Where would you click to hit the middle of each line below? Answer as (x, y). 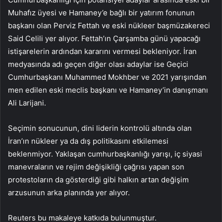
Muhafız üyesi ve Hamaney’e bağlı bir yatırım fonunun (101, 13)
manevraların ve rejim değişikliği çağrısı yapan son (96, 167)
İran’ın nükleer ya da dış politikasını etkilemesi (88, 141)
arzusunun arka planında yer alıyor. (69, 193)
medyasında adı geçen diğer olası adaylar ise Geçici (98, 64)
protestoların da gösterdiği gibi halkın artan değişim (98, 180)
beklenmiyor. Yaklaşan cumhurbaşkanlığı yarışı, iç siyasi (105, 154)
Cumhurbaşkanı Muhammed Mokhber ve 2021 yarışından (107, 77)
